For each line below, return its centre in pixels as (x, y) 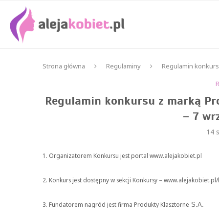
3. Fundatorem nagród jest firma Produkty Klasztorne (116, 204)
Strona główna (64, 66)
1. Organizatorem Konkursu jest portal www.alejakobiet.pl (122, 155)
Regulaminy (123, 66)
